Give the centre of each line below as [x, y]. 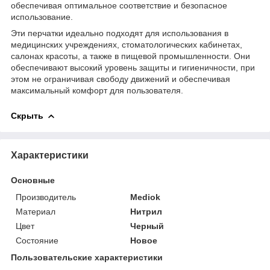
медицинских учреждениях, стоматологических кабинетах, [127, 44]
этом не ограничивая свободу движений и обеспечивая [121, 79]
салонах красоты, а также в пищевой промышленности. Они [130, 56]
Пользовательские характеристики [87, 257]
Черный [147, 226]
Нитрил [146, 211]
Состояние [37, 240]
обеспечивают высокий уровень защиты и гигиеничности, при [133, 67]
